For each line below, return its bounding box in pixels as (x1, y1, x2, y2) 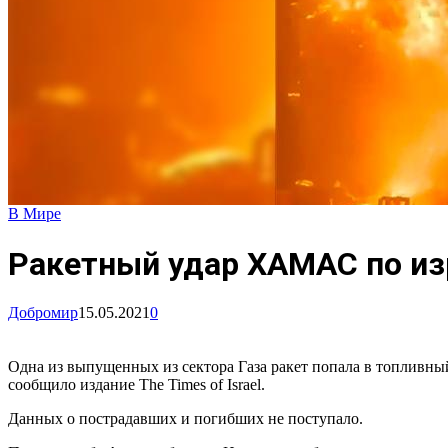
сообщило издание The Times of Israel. (8, 376, 265, 394)
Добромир (8, 304, 78, 322)
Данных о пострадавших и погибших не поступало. (8, 410, 363, 428)
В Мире (8, 205, 61, 223)
